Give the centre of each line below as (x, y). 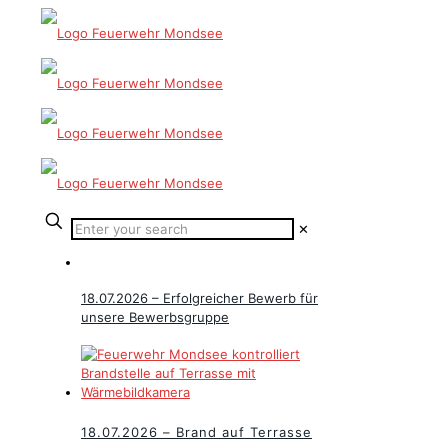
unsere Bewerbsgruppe (155, 317)
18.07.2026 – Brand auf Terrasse (196, 432)
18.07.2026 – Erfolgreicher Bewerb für (199, 298)
